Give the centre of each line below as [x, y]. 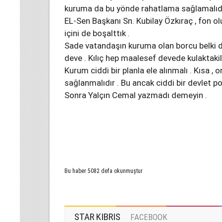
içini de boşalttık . [97, 33]
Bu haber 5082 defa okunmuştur [104, 171]
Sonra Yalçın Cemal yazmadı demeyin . [136, 95]
